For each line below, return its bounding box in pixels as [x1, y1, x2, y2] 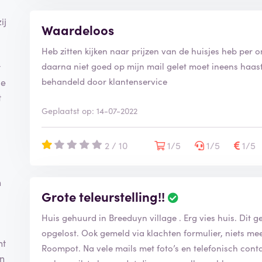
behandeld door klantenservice [42, 74, 168, 87]
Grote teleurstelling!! [42, 187, 166, 205]
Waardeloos [42, 20, 115, 39]
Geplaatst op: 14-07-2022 [42, 104, 138, 116]
